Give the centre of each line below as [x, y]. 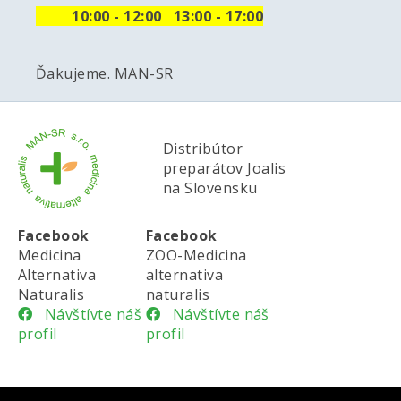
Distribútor [203, 149]
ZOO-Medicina [196, 255]
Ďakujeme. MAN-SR [105, 73]
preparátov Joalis [225, 168]
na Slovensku [210, 188]
